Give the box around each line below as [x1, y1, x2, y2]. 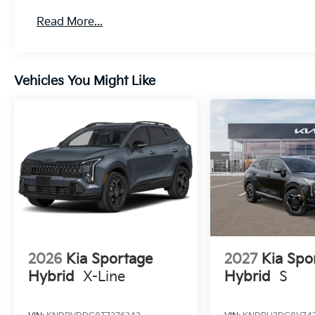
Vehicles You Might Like [14, 73, 155, 89]
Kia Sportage [66, 250, 153, 268]
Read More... [37, 15, 103, 29]
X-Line [83, 268, 125, 285]
